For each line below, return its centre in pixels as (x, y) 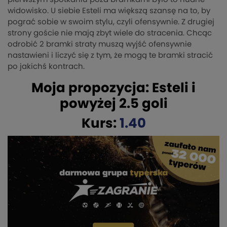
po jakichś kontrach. (46, 66)
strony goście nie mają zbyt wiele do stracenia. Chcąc (110, 33)
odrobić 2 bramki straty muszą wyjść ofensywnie (100, 44)
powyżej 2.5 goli (113, 104)
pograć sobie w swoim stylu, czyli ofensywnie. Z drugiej (111, 22)
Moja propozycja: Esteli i (113, 88)
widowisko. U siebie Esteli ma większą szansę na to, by (109, 11)
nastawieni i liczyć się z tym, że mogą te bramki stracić (110, 55)
